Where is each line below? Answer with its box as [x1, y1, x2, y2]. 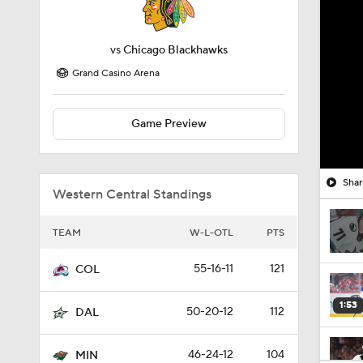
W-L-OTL [190, 227, 233, 239]
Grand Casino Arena [72, 67, 160, 79]
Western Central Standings [53, 186, 211, 203]
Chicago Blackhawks [122, 43, 228, 58]
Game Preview [130, 117, 207, 131]
